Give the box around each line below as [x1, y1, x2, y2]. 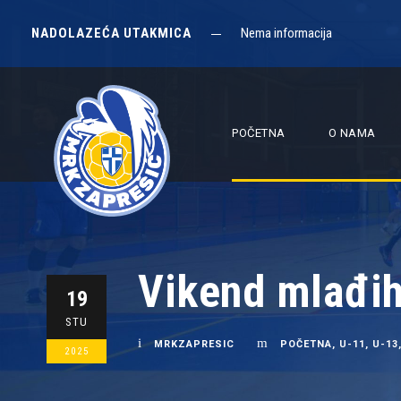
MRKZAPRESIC [154, 338, 235, 350]
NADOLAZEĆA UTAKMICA [31, 25, 192, 41]
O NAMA [328, 126, 376, 140]
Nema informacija [241, 25, 332, 41]
